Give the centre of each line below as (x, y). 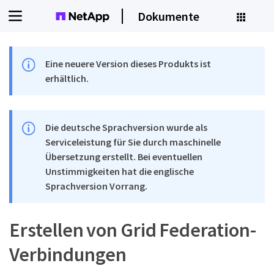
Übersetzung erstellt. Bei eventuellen (124, 157)
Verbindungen (68, 254)
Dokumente (168, 16)
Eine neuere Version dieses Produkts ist (128, 64)
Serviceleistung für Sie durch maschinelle (133, 142)
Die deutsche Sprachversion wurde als (127, 127)
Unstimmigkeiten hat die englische (120, 171)
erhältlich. (67, 78)
